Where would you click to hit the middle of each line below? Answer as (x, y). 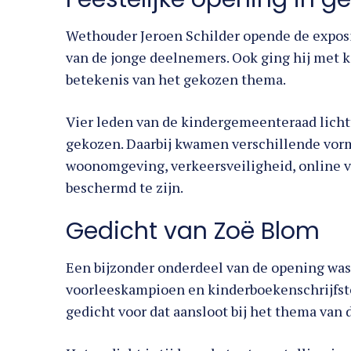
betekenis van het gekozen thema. (176, 80)
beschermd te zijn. (125, 188)
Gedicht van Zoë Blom (193, 232)
